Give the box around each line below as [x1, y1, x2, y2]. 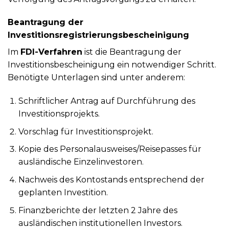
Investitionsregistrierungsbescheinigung [8, 30, 189, 40]
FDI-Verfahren [20, 47, 82, 57]
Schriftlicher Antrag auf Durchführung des [18, 96, 195, 106]
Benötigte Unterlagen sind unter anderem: [8, 73, 185, 83]
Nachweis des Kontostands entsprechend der [18, 175, 204, 185]
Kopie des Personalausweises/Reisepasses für [18, 144, 201, 154]
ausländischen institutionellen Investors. [18, 218, 182, 228]
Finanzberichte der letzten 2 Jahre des [18, 205, 177, 215]
